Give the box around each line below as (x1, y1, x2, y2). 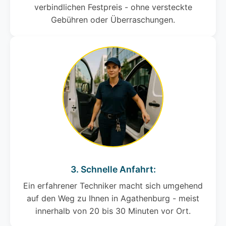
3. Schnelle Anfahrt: (70, 164, 156, 175)
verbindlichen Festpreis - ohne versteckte (34, 2, 192, 13)
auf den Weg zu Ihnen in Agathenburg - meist (27, 193, 199, 204)
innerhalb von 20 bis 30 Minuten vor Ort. (35, 206, 191, 216)
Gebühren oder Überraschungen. (51, 15, 175, 25)
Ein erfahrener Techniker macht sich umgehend (23, 181, 203, 191)
